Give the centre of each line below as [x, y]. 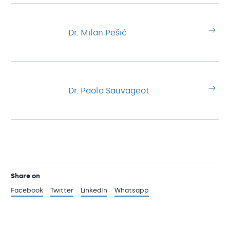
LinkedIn [94, 190]
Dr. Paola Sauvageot [109, 90]
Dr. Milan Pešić [98, 32]
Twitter [62, 190]
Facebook [27, 190]
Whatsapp [132, 190]
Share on [25, 176]
